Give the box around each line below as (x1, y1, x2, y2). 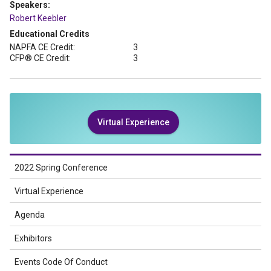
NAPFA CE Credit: (10, 42, 75, 52)
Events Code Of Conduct (15, 257, 108, 267)
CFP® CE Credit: (10, 53, 71, 63)
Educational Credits (10, 29, 90, 39)
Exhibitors (15, 233, 52, 243)
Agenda (15, 210, 45, 220)
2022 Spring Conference (15, 163, 108, 172)
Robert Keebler (10, 13, 67, 23)
